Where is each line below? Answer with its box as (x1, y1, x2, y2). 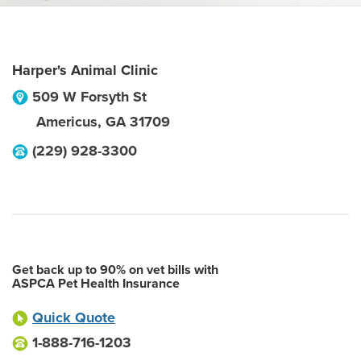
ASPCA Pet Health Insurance (12, 276, 180, 292)
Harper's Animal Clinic (12, 61, 158, 79)
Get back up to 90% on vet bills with (12, 262, 218, 278)
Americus (36, 113, 98, 131)
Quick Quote (32, 309, 115, 326)
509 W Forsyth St (32, 88, 147, 106)
